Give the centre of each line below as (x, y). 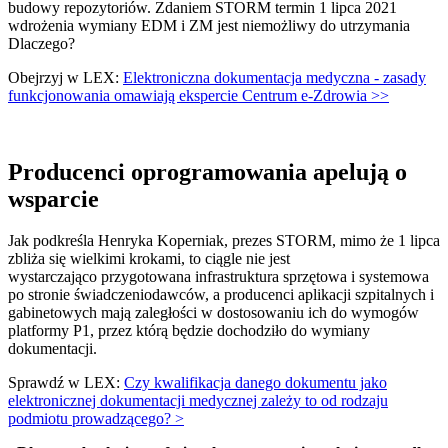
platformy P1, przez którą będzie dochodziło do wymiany (189, 331)
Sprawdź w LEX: (66, 383)
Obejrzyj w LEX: (65, 77)
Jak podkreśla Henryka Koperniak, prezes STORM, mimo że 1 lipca (224, 241)
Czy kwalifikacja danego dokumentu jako (255, 383)
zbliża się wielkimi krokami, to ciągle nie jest (149, 259)
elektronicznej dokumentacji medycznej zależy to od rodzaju (198, 401)
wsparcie (56, 198)
